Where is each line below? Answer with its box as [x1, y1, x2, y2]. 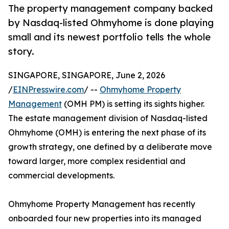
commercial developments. [8, 170, 114, 181]
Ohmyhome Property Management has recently [8, 199, 195, 210]
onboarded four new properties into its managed [8, 213, 201, 224]
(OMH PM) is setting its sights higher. [62, 99, 204, 109]
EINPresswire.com [13, 84, 84, 95]
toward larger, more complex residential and [8, 156, 186, 167]
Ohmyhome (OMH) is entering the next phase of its [8, 127, 206, 138]
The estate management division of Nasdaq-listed [8, 113, 208, 124]
